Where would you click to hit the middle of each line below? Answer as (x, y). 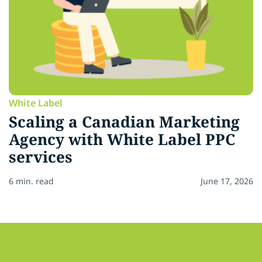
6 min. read (31, 181)
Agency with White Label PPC (122, 139)
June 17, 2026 (227, 181)
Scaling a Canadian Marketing (124, 121)
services (41, 156)
